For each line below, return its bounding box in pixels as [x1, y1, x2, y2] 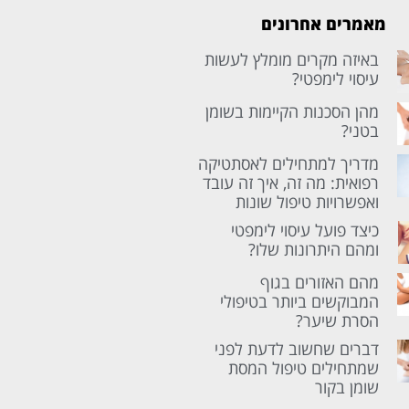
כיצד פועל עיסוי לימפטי [231, 218, 380, 241]
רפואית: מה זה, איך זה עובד [203, 171, 380, 194]
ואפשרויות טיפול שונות [236, 190, 380, 213]
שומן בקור [315, 375, 380, 398]
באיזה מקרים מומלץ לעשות [204, 47, 380, 70]
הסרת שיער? [296, 309, 380, 331]
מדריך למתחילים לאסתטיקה [198, 152, 380, 174]
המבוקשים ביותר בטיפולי [220, 289, 380, 312]
